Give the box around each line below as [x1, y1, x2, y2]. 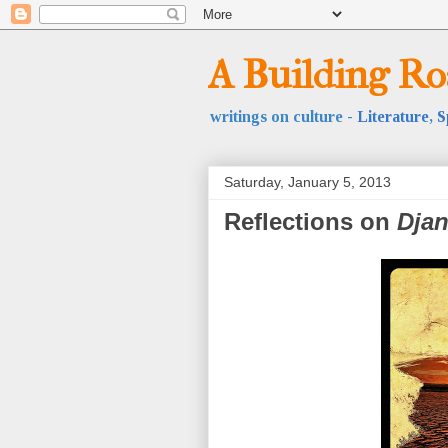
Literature [357, 108, 429, 125]
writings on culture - [210, 108, 357, 125]
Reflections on [224, 208, 397, 235]
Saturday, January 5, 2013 [224, 174, 391, 190]
